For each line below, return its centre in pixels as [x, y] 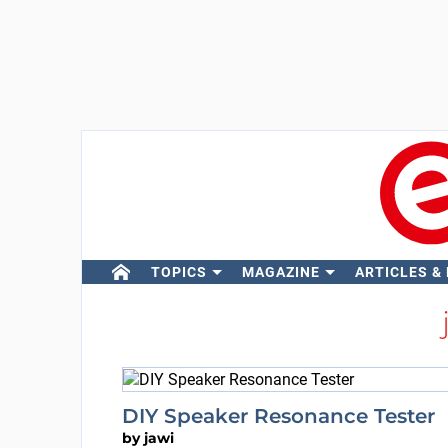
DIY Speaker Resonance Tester [278, 415]
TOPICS [178, 272]
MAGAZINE [280, 272]
